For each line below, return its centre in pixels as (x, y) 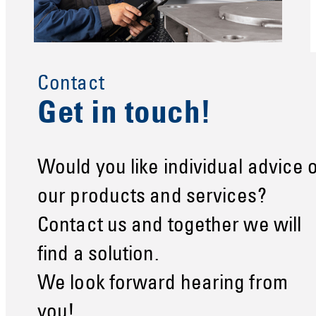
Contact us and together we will (170, 227)
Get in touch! (124, 115)
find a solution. (98, 256)
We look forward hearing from (163, 285)
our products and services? (152, 198)
